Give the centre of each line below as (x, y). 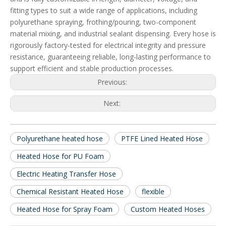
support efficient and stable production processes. (92, 69)
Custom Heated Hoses (168, 209)
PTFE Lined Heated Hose (162, 139)
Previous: (113, 82)
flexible (153, 192)
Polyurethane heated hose (60, 139)
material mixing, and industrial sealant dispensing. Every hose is (113, 34)
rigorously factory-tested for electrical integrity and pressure (108, 45)
